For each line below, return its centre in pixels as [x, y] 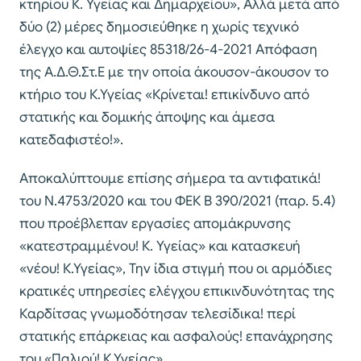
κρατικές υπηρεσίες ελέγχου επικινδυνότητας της [177, 292]
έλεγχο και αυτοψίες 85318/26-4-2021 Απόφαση [168, 50]
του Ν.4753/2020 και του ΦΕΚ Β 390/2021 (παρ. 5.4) [177, 201]
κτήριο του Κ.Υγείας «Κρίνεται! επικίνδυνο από [164, 95]
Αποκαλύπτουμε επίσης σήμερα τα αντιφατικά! [170, 179]
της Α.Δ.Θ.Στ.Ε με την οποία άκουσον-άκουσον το [174, 73]
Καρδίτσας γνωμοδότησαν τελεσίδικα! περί [158, 314]
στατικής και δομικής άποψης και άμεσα [147, 118]
